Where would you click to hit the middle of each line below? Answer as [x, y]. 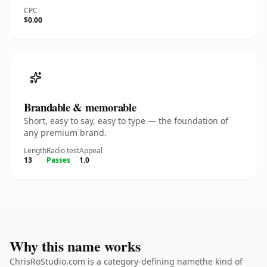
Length [35, 150]
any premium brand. [65, 133]
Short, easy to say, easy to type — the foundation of [126, 121]
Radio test [63, 150]
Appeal [91, 150]
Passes [58, 160]
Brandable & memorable [80, 107]
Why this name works [75, 246]
